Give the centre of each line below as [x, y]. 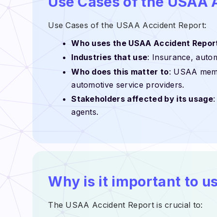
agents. [85, 112]
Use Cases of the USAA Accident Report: [127, 25]
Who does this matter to [120, 71]
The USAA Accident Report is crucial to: [125, 205]
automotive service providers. [128, 85]
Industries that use [109, 57]
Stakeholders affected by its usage [142, 99]
